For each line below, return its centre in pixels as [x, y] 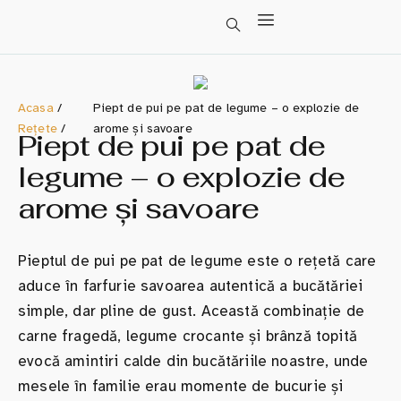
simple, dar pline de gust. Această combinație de [192, 311]
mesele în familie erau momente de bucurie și [181, 386]
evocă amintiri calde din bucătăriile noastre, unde [193, 361]
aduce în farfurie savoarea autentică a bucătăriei [191, 286]
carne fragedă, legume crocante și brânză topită [188, 336]
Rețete [38, 128]
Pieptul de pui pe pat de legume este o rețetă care [197, 261]
